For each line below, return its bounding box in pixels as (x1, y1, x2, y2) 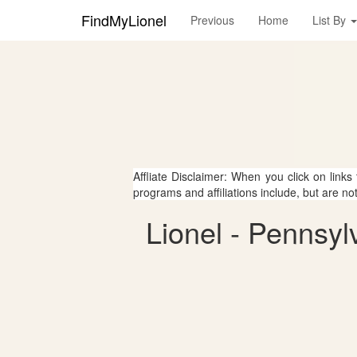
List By (312, 12, 349, 28)
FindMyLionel (81, 10, 167, 30)
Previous (190, 12, 234, 28)
